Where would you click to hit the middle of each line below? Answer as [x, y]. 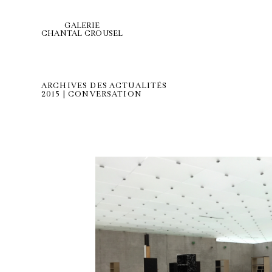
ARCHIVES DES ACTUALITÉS [104, 86]
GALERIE [82, 25]
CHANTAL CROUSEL [82, 33]
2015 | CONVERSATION [92, 94]
